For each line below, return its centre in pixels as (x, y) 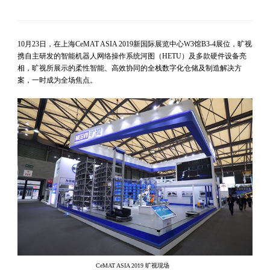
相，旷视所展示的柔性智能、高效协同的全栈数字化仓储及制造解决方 (129, 68)
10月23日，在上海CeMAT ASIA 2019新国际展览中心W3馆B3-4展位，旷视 (134, 44)
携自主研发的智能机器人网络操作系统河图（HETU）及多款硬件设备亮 (132, 56)
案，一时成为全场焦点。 (58, 80)
